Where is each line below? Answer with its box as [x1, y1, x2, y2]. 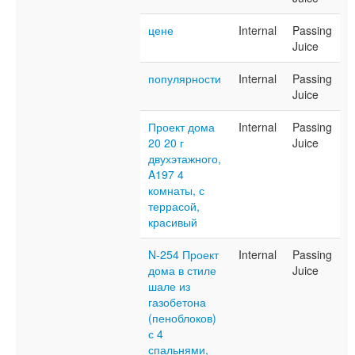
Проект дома [148, 119, 215, 135]
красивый [148, 214, 197, 230]
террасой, [148, 198, 200, 214]
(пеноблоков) [148, 310, 216, 326]
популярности [148, 71, 221, 86]
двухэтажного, [148, 151, 221, 166]
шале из [148, 278, 190, 294]
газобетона [148, 294, 206, 310]
